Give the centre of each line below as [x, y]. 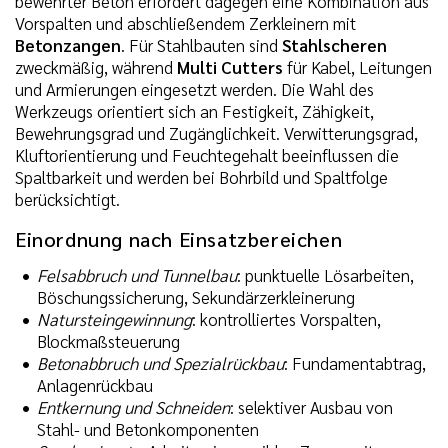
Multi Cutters [230, 66]
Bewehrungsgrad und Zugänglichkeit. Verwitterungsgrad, [216, 132]
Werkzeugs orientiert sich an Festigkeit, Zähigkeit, [194, 110]
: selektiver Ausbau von [311, 407]
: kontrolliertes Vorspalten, [286, 319]
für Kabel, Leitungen [357, 66]
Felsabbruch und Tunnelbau [137, 275]
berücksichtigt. [67, 198]
